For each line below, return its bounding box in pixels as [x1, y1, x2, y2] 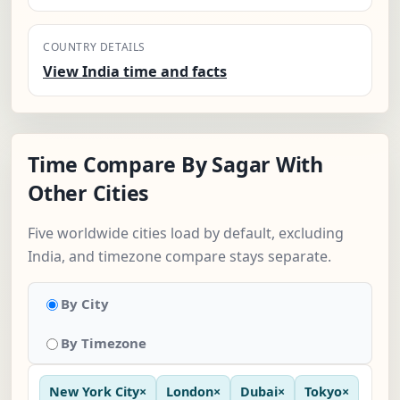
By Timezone [61, 334, 146, 353]
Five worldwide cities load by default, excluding [28, 223, 344, 244]
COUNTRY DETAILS [43, 39, 146, 55]
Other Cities [28, 179, 150, 208]
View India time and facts [43, 62, 227, 82]
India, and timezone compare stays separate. [28, 246, 331, 267]
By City [61, 295, 109, 313]
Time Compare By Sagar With [28, 150, 323, 179]
